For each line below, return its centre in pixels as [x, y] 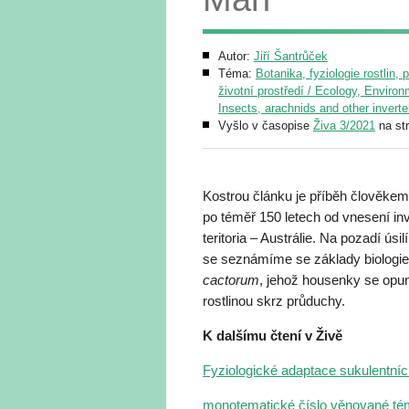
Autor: [236, 56]
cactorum [231, 280]
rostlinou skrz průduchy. [274, 301]
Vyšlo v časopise [266, 126]
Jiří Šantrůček [291, 56]
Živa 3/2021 [344, 126]
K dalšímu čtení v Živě [273, 336]
